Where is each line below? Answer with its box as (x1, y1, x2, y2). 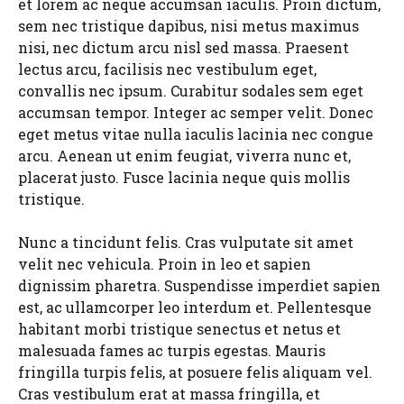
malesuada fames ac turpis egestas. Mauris (18, 341, 326, 360)
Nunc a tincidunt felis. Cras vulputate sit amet (18, 233, 353, 252)
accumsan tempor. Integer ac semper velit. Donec (18, 103, 373, 122)
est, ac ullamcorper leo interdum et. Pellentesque (18, 298, 372, 317)
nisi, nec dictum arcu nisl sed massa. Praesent (18, 38, 349, 57)
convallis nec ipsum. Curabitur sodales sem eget (18, 81, 363, 100)
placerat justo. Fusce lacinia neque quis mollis (18, 168, 350, 187)
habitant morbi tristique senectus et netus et (18, 319, 341, 338)
